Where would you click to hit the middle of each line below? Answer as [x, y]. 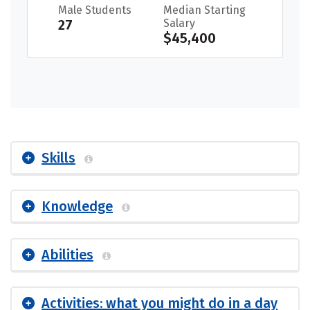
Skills [58, 157]
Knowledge [77, 206]
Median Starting [204, 10]
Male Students [95, 10]
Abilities [67, 254]
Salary [179, 23]
